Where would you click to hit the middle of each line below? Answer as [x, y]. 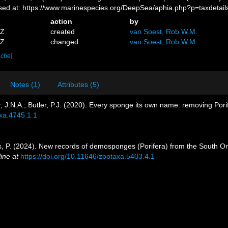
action [62, 21]
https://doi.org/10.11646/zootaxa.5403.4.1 [88, 156]
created [63, 31]
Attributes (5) [78, 84]
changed [65, 41]
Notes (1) [25, 84]
